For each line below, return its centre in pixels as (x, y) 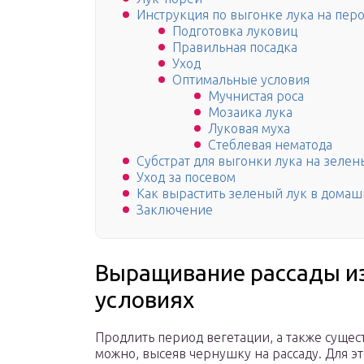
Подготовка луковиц (235, 31)
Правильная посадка (235, 48)
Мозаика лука (250, 113)
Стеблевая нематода (270, 145)
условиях (145, 300)
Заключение (175, 210)
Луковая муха (249, 129)
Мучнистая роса (256, 96)
